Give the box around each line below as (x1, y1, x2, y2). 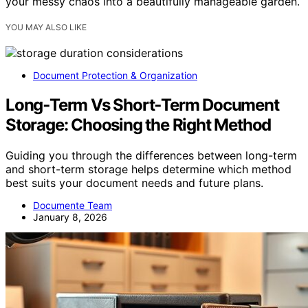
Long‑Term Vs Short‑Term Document (5, 94, 279, 115)
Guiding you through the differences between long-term (5, 148, 297, 162)
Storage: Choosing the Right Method (5, 114, 272, 135)
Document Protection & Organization (33, 69, 197, 81)
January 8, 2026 (33, 210, 107, 223)
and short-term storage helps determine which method (5, 162, 291, 176)
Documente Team (33, 199, 112, 211)
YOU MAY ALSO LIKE (5, 21, 87, 32)
